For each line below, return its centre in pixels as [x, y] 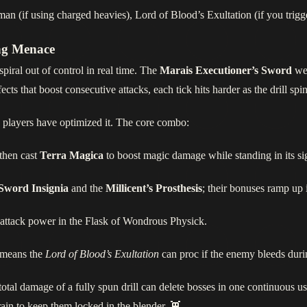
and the [87, 188]
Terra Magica [72, 156]
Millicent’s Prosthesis [154, 188]
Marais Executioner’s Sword [226, 71]
